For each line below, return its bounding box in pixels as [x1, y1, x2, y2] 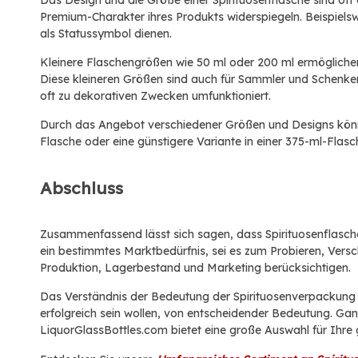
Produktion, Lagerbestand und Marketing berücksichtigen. [40, 261, 351, 275]
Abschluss [40, 177, 123, 198]
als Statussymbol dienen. [40, 26, 172, 41]
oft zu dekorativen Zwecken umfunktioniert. [40, 89, 271, 103]
